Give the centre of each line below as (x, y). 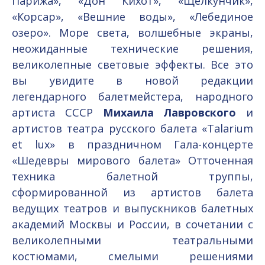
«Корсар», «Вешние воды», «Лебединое (132, 17)
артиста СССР (57, 113)
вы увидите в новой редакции (132, 81)
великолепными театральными (132, 240)
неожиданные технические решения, (132, 49)
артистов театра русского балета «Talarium (132, 129)
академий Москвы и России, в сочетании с (132, 224)
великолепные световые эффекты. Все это (132, 65)
